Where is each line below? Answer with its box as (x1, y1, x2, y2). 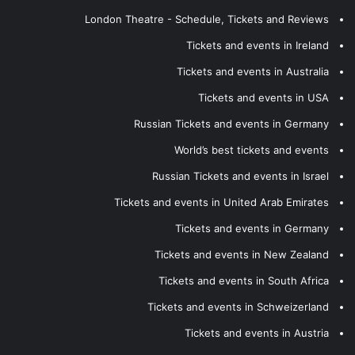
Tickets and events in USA (198, 90, 329, 104)
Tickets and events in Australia (177, 64, 329, 78)
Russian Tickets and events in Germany (134, 116, 329, 130)
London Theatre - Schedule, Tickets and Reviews (85, 12, 329, 25)
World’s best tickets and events (174, 143, 329, 156)
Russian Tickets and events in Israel (152, 169, 329, 182)
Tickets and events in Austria (185, 326, 329, 339)
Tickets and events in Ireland (186, 38, 329, 52)
